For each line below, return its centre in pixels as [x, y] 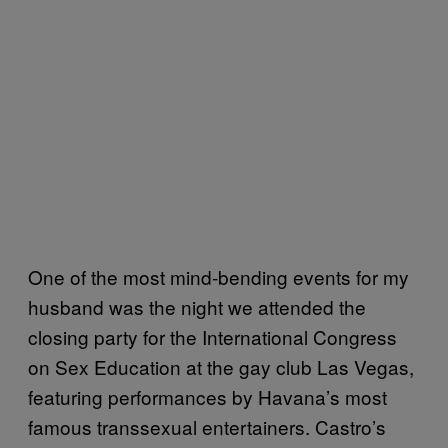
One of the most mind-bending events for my [218, 276]
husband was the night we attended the [197, 306]
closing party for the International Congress [212, 336]
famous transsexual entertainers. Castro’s [207, 426]
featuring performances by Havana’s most [207, 396]
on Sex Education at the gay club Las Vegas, [221, 366]
